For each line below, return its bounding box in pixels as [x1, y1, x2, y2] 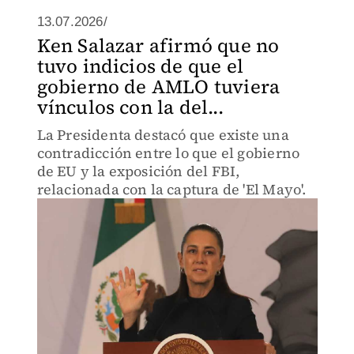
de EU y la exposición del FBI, [36, 161, 240, 181]
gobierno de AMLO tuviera [36, 73, 281, 100]
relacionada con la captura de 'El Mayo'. [36, 179, 307, 199]
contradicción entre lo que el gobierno [36, 143, 300, 163]
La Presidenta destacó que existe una [36, 125, 289, 145]
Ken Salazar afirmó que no [36, 32, 280, 58]
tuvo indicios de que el [36, 53, 244, 79]
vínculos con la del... [36, 94, 224, 120]
